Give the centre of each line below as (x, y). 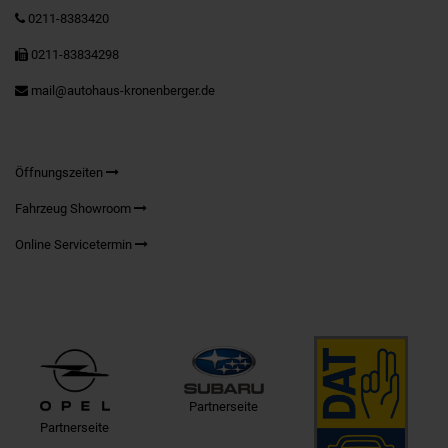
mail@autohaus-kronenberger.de (123, 90)
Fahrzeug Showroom (74, 208)
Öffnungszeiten (60, 172)
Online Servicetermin (75, 244)
